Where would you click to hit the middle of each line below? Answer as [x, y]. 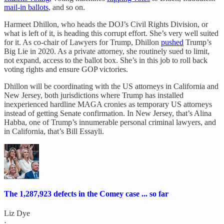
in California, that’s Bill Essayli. [54, 131]
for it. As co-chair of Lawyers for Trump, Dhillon [82, 42]
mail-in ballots [26, 7]
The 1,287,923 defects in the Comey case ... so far [86, 193]
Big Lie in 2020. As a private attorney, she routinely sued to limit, [107, 51]
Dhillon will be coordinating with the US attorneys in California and [111, 86]
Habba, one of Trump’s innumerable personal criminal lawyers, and [110, 122]
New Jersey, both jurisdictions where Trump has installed [94, 95]
